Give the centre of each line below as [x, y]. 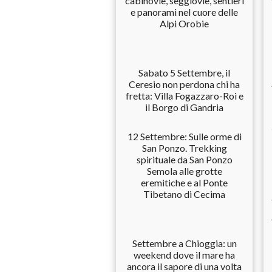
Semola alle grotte [184, 171]
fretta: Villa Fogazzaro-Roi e [184, 96]
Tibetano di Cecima [184, 194]
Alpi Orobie [184, 23]
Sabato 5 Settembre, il [184, 73]
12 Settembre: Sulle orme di [184, 136]
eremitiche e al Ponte [184, 182]
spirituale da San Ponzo [184, 159]
